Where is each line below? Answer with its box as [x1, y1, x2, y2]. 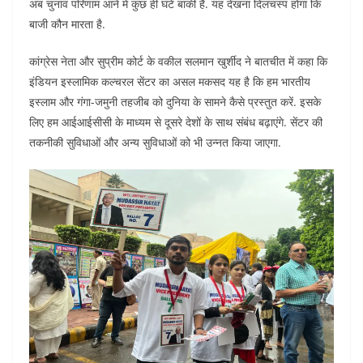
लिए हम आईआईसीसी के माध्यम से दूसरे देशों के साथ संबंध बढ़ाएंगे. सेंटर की [29, 113, 322, 130]
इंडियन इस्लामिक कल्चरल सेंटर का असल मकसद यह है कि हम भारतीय [29, 73, 310, 89]
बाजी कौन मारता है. [29, 15, 105, 32]
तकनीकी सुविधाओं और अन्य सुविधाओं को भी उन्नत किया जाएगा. [29, 134, 281, 150]
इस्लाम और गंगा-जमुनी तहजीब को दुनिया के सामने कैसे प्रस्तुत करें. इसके [29, 93, 321, 109]
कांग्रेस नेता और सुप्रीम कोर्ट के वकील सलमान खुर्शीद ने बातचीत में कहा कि [29, 53, 327, 69]
